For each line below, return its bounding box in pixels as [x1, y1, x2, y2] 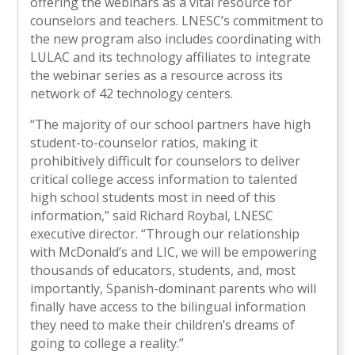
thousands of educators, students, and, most [30, 261, 296, 280]
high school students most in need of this [30, 189, 277, 207]
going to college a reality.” [30, 334, 188, 353]
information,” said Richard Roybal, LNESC [30, 207, 274, 225]
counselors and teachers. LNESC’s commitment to [30, 12, 324, 30]
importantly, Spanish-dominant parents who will [30, 280, 317, 298]
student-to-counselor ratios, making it [30, 134, 258, 152]
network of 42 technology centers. [30, 85, 237, 103]
